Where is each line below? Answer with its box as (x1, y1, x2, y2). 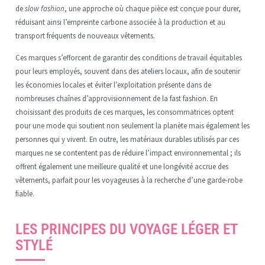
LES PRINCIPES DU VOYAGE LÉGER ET (15, 221, 237, 238)
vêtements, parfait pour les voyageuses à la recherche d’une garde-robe (15, 175, 243, 185)
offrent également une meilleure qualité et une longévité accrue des (15, 161, 228, 171)
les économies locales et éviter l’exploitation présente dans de (15, 80, 211, 89)
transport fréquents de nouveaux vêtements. (15, 30, 155, 40)
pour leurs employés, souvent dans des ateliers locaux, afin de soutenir (15, 66, 240, 76)
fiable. (15, 189, 34, 198)
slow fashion (24, 3, 64, 13)
